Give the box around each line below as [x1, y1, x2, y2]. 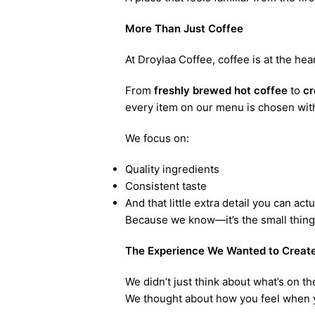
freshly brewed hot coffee [153, 84, 288, 97]
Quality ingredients [124, 162, 219, 176]
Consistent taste [124, 179, 207, 193]
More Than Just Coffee [124, 22, 243, 35]
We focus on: [124, 131, 189, 145]
